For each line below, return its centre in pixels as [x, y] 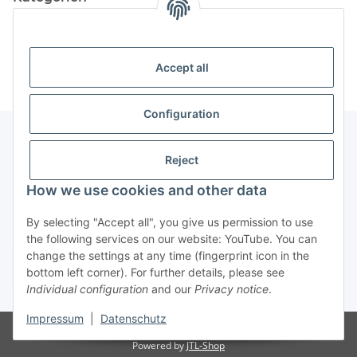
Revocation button [77, 265]
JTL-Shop [206, 346]
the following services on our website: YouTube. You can [172, 239]
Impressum [55, 318]
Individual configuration [87, 289]
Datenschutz [133, 318]
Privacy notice [231, 289]
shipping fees [156, 292]
